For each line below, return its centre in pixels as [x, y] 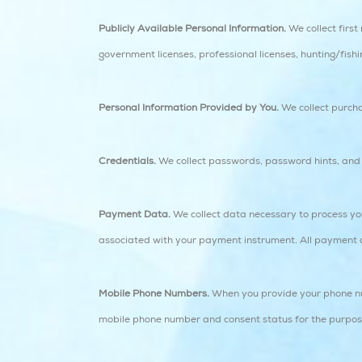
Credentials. [127, 161]
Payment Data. [135, 215]
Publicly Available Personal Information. [192, 29]
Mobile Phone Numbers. [154, 294]
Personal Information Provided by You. [189, 108]
